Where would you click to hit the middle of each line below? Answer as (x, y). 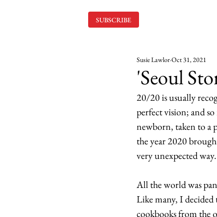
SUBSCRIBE (114, 20)
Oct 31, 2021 (189, 60)
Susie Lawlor (153, 60)
